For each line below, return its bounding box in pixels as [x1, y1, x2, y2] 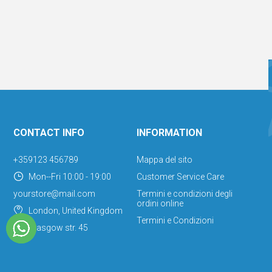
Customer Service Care [136, 171, 224, 182]
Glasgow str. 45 [29, 222, 89, 233]
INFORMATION [136, 126, 202, 138]
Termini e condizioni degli [136, 188, 233, 199]
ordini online [136, 198, 183, 208]
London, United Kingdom [29, 205, 123, 216]
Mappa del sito [136, 154, 192, 165]
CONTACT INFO [13, 126, 85, 138]
